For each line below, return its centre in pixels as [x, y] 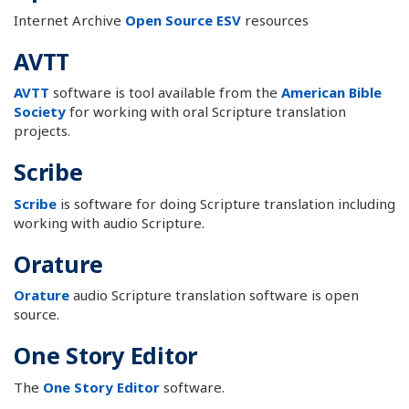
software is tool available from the [165, 92]
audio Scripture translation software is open [214, 295]
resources [275, 20]
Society [40, 111]
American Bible [331, 92]
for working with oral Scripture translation [206, 111]
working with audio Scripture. [109, 222]
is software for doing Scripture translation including [226, 203]
